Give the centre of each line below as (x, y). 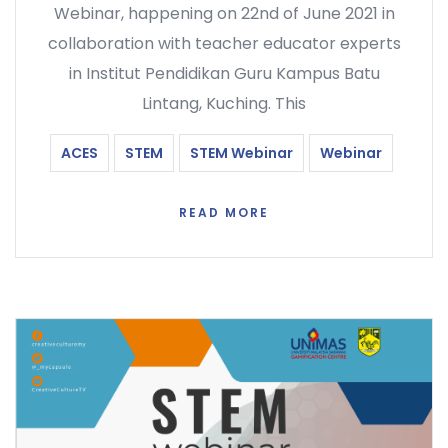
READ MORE (224, 213)
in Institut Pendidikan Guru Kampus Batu (224, 74)
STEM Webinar (241, 153)
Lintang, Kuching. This (224, 104)
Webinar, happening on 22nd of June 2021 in (224, 14)
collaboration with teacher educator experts (224, 44)
